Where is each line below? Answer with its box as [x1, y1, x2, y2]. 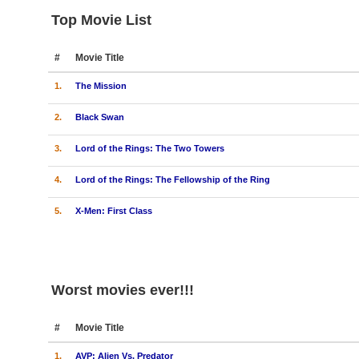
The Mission [75, 80, 127, 91]
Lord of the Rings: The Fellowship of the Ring [75, 174, 270, 184]
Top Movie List [50, 11, 151, 28]
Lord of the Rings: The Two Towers [75, 143, 224, 153]
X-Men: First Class [75, 205, 152, 216]
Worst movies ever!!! [50, 281, 194, 298]
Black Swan [75, 111, 124, 122]
